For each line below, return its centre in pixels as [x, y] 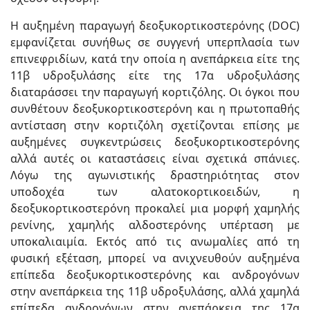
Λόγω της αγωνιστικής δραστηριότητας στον [155, 175]
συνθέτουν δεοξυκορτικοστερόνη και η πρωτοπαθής [155, 108]
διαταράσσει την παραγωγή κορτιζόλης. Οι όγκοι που [155, 92]
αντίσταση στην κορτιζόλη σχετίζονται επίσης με [155, 125]
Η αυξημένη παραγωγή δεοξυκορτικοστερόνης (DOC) [155, 25]
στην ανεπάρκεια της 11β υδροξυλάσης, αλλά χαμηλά [155, 291]
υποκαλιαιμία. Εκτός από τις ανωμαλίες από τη [155, 241]
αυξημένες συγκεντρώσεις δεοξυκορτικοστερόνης [155, 142]
